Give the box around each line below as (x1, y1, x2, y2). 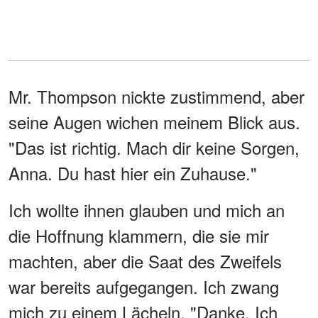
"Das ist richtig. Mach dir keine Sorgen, (9, 134, 300, 160)
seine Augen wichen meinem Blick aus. (9, 109, 300, 134)
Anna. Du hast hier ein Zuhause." (9, 160, 257, 185)
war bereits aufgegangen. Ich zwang (9, 273, 279, 299)
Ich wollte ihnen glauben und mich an (9, 197, 285, 222)
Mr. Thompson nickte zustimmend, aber (9, 83, 305, 109)
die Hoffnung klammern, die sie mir (9, 222, 269, 248)
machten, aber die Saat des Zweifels (9, 248, 282, 273)
